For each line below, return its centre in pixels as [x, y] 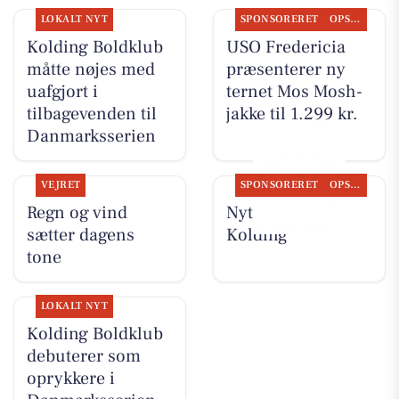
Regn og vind [77, 213]
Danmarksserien [91, 136]
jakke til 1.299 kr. [292, 114]
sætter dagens [80, 236]
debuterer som [83, 357]
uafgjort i [62, 91]
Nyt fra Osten [277, 213]
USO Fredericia [285, 47]
